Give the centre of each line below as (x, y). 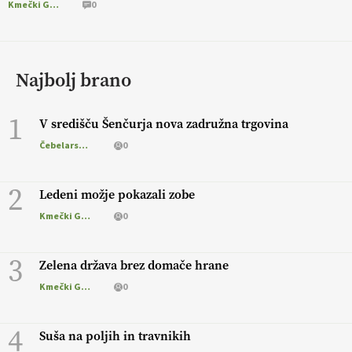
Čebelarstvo (83, 145)
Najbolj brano (73, 81)
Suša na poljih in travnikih (115, 336)
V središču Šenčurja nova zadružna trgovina (164, 124)
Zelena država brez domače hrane (134, 266)
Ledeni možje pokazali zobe (117, 195)
